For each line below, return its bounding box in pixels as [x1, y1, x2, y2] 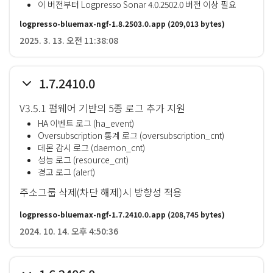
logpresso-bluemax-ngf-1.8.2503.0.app [19, 18, 166, 29]
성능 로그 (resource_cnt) [38, 154, 129, 166]
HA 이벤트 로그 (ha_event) [38, 117, 134, 129]
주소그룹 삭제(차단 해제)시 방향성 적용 [19, 185, 182, 199]
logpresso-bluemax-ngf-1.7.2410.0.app [19, 209, 166, 219]
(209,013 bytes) [166, 18, 225, 29]
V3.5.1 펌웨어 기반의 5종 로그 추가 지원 [19, 101, 185, 115]
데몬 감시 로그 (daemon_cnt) [38, 141, 145, 154]
